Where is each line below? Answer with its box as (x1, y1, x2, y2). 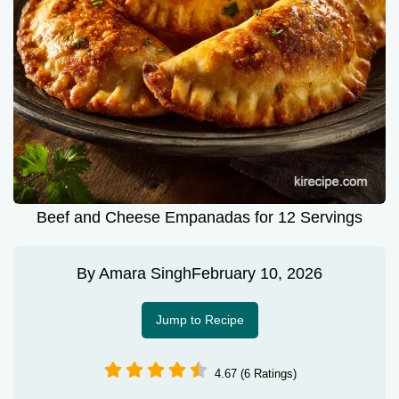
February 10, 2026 (191, 265, 322, 283)
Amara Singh (99, 265, 191, 283)
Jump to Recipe (155, 313, 244, 328)
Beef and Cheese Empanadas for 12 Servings (37, 208, 362, 227)
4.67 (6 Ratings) (215, 366, 297, 380)
